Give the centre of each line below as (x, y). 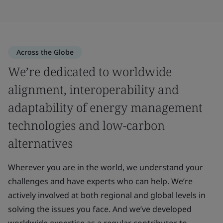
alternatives (40, 143)
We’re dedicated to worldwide (90, 71)
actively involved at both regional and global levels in (107, 195)
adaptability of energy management (105, 107)
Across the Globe (45, 52)
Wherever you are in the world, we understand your (106, 167)
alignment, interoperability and (93, 89)
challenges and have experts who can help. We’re (100, 181)
